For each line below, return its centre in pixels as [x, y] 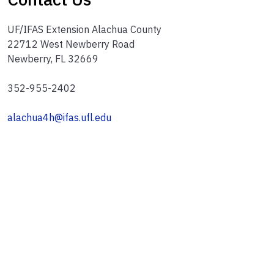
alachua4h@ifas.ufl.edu [60, 118]
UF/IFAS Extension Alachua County [85, 30]
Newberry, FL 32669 [53, 59]
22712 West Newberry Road [71, 44]
